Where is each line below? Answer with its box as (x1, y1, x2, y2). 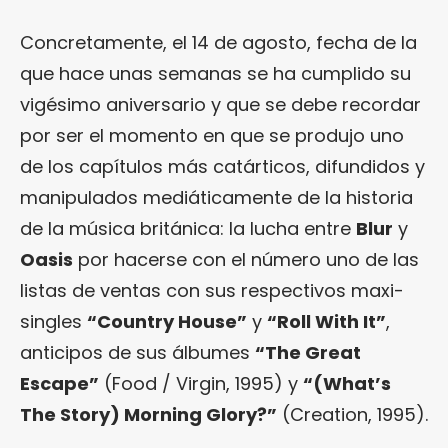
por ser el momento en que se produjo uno (20, 123, 404, 148)
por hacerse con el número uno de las (73, 247, 419, 272)
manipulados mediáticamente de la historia (20, 185, 413, 210)
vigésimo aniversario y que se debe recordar (20, 92, 421, 117)
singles (20, 309, 87, 334)
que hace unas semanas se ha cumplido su (20, 61, 411, 86)
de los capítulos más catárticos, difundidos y (20, 154, 425, 179)
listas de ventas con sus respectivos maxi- (20, 278, 404, 303)
